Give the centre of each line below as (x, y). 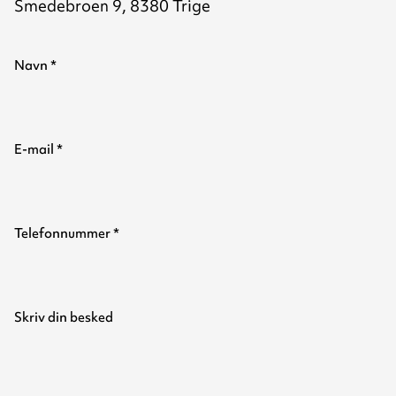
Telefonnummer (64, 233)
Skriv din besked (64, 317)
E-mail (35, 149)
